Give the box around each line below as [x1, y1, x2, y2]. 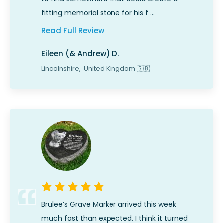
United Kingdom [84, 64, 135, 74]
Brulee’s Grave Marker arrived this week [41, 199, 176, 210]
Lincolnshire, [41, 64, 82, 74]
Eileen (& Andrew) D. [41, 48, 119, 59]
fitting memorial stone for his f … [41, 8, 155, 18]
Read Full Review [41, 25, 104, 36]
